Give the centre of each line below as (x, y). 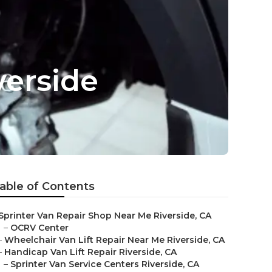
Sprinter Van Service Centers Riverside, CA (105, 264)
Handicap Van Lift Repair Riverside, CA (90, 252)
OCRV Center (39, 228)
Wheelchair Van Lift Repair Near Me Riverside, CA (114, 240)
